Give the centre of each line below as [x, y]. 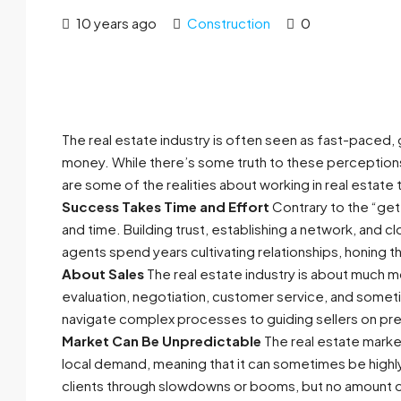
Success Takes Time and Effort [166, 206]
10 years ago [115, 23]
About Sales [103, 273]
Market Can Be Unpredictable [162, 341]
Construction [229, 23]
